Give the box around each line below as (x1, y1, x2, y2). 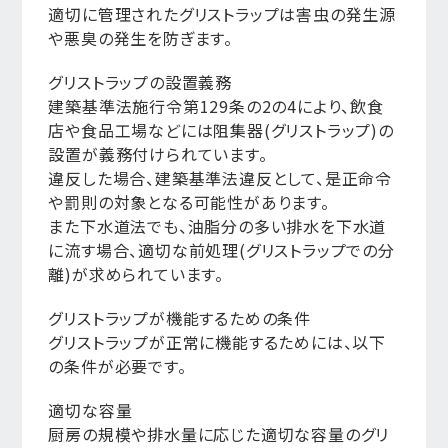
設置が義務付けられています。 (48, 142, 268, 166)
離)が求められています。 (48, 262, 224, 286)
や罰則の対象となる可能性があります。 (48, 190, 330, 214)
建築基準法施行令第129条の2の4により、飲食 (48, 94, 384, 118)
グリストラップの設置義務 (48, 70, 232, 94)
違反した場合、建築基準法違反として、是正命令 (48, 166, 392, 190)
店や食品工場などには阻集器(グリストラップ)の (48, 118, 394, 142)
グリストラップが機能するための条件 (48, 306, 311, 330)
